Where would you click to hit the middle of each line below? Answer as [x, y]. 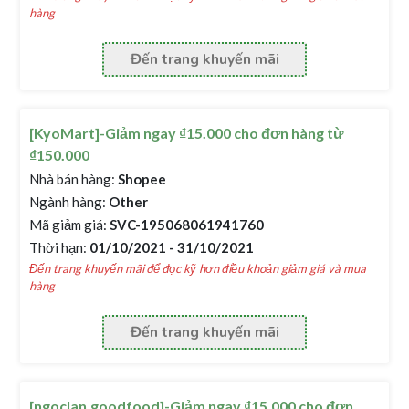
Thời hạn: [58, 247]
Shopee [141, 179]
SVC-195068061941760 [186, 225]
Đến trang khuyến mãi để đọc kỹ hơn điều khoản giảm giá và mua [198, 268]
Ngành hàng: [68, 202]
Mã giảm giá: [68, 225]
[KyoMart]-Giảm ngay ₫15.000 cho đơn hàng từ [187, 133]
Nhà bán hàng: [73, 179]
